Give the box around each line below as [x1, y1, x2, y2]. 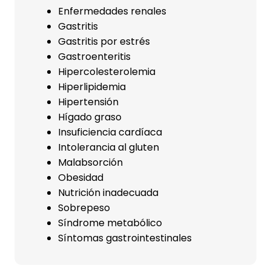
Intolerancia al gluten [58, 140, 159, 154]
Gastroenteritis [58, 50, 131, 64]
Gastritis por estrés [58, 34, 150, 48]
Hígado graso [58, 110, 122, 124]
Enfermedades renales [58, 4, 166, 18]
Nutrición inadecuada [58, 186, 158, 200]
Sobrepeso [58, 201, 110, 215]
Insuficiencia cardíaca [58, 125, 162, 139]
